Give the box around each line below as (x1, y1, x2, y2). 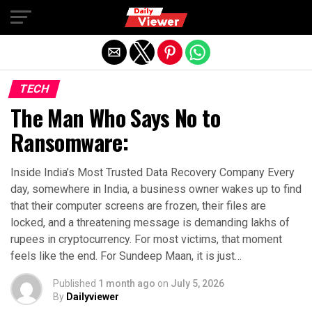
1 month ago (98, 278, 155, 289)
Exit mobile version (105, 9, 207, 23)
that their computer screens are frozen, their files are (10, 199, 266, 212)
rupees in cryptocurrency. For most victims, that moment (10, 233, 282, 246)
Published (53, 278, 96, 289)
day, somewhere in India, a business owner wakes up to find (10, 182, 302, 196)
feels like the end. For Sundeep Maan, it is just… (10, 249, 242, 263)
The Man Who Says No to (10, 101, 220, 134)
